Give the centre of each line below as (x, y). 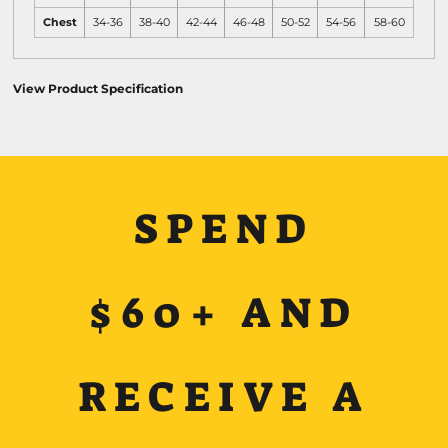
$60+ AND (224, 312)
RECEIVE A (224, 396)
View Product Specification (98, 88)
